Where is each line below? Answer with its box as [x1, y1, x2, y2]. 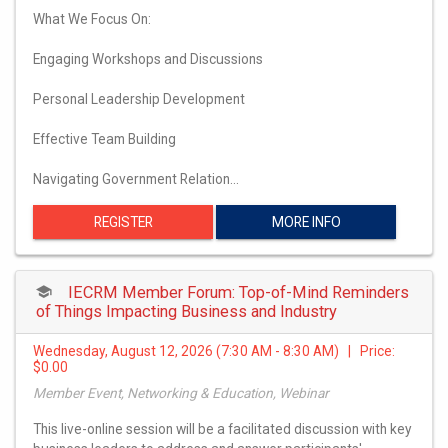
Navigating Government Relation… [33, 170, 239, 187]
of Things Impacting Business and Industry [36, 301, 337, 321]
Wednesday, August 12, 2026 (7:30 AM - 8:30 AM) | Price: [33, 342, 395, 359]
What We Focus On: [33, 10, 151, 27]
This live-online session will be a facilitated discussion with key [33, 420, 412, 437]
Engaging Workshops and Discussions [33, 50, 263, 67]
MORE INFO [271, 213, 341, 230]
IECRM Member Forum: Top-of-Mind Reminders [68, 282, 409, 302]
